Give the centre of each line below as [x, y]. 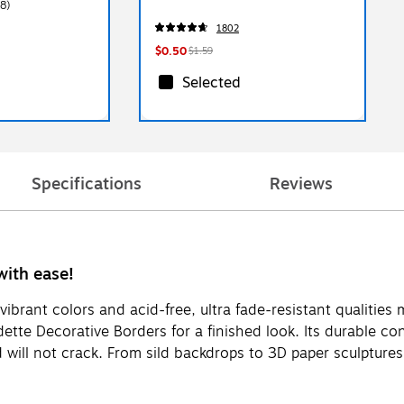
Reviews [301, 184]
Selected [212, 83]
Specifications [87, 184]
